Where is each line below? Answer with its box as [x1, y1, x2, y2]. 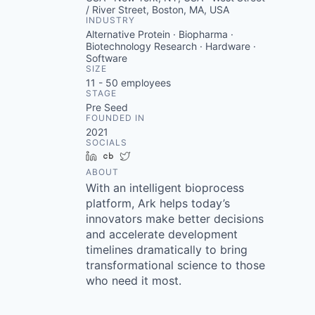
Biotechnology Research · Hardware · [86, 40, 256, 53]
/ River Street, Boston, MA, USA [86, 4, 229, 16]
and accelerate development [86, 227, 238, 242]
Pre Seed [86, 101, 128, 114]
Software [86, 52, 127, 65]
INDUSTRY [86, 15, 135, 26]
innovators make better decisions [86, 212, 264, 226]
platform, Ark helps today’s [86, 196, 230, 211]
